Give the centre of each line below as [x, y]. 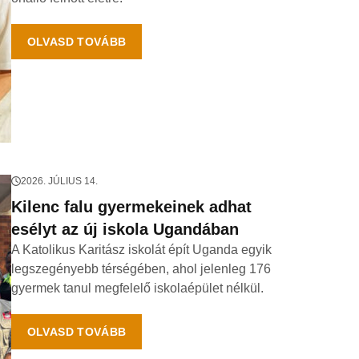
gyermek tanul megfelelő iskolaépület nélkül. [137, 288]
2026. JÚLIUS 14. [59, 181]
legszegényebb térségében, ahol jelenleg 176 [141, 269]
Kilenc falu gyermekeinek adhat [131, 207]
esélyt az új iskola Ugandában [125, 229]
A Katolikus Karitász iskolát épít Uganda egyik [141, 250]
